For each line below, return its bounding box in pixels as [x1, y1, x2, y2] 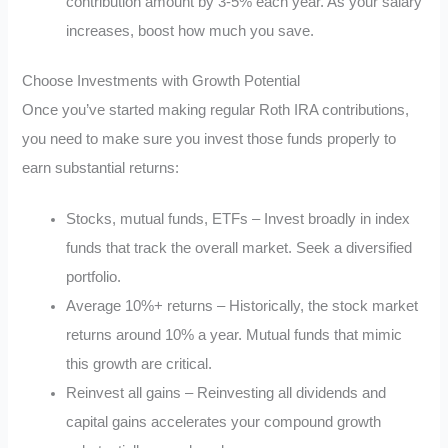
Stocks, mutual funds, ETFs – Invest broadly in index [66, 211, 411, 228]
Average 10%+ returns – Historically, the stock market [66, 298, 419, 315]
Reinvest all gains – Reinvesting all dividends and [66, 385, 387, 402]
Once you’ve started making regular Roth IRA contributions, [22, 102, 410, 119]
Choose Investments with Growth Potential [22, 73, 301, 90]
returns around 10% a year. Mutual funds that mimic [66, 327, 403, 344]
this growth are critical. [66, 356, 213, 373]
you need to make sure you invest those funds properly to [22, 131, 397, 148]
